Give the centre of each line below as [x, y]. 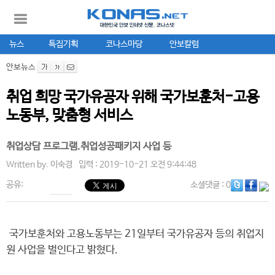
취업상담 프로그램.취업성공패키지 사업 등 [89, 146]
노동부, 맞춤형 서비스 [69, 116]
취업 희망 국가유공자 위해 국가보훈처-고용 [133, 97]
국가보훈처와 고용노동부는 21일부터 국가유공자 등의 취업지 [135, 234]
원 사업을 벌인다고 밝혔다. [62, 250]
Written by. [28, 165]
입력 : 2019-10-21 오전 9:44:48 [137, 165]
